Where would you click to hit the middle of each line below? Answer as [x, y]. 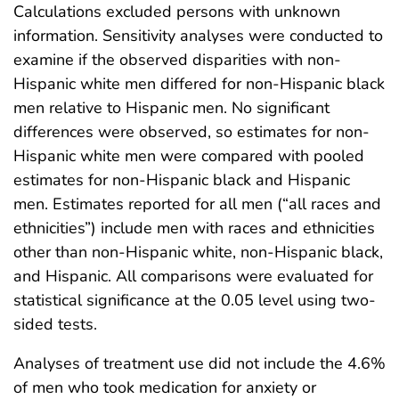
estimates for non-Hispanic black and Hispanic [182, 180]
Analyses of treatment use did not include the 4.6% [199, 364]
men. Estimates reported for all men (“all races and [197, 204]
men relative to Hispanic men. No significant [171, 108]
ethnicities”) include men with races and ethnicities [194, 228]
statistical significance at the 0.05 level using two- [195, 301]
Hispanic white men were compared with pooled [189, 156]
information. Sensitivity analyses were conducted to [198, 36]
